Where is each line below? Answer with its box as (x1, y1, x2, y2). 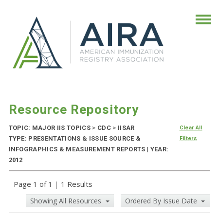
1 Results (58, 179, 92, 189)
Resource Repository (8, 102, 139, 117)
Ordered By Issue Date (125, 196, 199, 206)
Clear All (179, 125, 202, 131)
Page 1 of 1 (13, 179, 54, 189)
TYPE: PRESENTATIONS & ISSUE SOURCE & (8, 135, 141, 143)
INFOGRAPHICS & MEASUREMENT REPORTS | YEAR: (8, 145, 169, 153)
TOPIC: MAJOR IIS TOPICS (8, 124, 92, 132)
